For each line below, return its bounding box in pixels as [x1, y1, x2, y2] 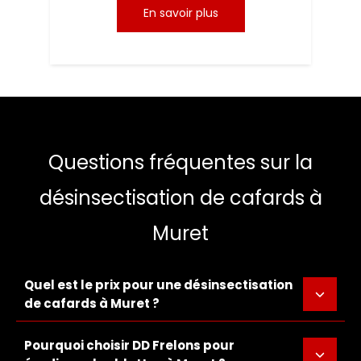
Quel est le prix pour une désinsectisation [24, 276, 293, 294]
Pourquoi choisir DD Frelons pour [24, 337, 234, 355]
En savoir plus [143, 5, 218, 22]
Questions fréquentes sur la [48, 149, 313, 176]
